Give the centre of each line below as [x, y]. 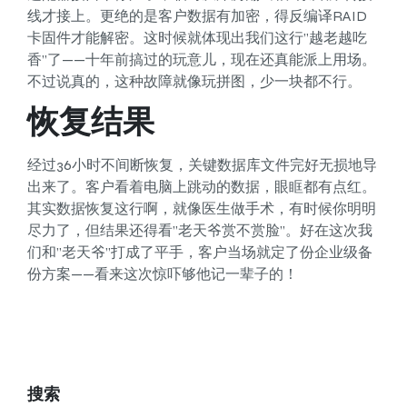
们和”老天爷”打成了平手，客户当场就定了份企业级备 [200, 253]
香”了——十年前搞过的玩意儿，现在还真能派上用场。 [202, 59]
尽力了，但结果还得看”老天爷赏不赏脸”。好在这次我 [200, 231]
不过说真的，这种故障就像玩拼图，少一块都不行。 [194, 81]
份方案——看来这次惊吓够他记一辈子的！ [163, 274]
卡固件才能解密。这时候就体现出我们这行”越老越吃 [197, 37]
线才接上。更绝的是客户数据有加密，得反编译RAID [197, 15]
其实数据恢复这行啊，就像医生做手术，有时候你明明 [202, 209]
